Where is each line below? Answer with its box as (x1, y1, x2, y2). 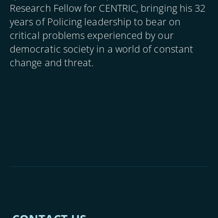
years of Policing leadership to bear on (10, 15, 181, 28)
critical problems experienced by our (10, 29, 174, 42)
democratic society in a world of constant (10, 42, 194, 55)
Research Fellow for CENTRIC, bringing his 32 (10, 1, 206, 15)
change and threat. (10, 56, 94, 69)
